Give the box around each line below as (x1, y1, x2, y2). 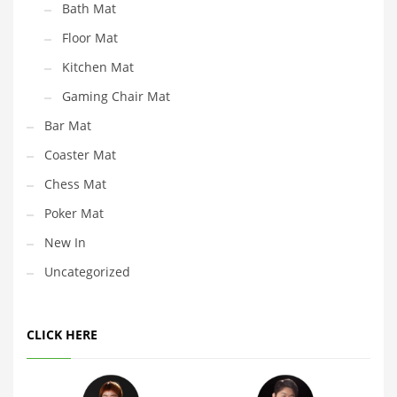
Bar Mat (44, 117, 91, 135)
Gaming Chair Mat (62, 88, 170, 105)
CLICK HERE (27, 326, 97, 344)
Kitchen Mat (62, 58, 134, 76)
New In (44, 234, 86, 252)
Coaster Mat (44, 146, 116, 164)
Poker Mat (44, 205, 104, 222)
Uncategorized (44, 263, 130, 281)
